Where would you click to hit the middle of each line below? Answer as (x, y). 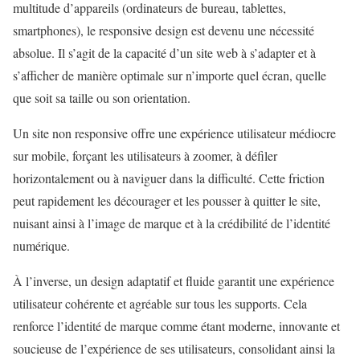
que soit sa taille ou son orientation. (102, 97)
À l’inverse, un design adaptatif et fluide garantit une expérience (174, 280)
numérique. (41, 245)
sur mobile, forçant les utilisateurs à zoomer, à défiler (145, 155)
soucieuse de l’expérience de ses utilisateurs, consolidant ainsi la (174, 348)
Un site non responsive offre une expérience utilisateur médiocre (174, 133)
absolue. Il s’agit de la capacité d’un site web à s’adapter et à (164, 52)
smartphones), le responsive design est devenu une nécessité (164, 30)
